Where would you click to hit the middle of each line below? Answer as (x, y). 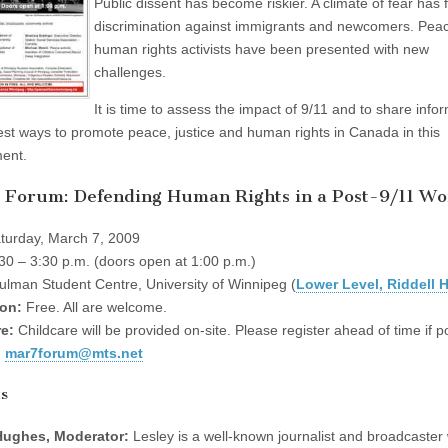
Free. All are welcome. (94, 306)
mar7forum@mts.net (74, 352)
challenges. (130, 71)
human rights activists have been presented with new (261, 48)
